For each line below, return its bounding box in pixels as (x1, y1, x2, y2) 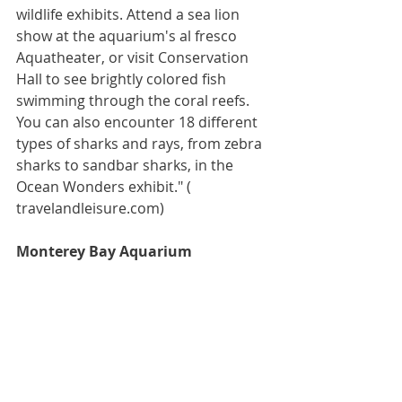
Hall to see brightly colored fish (16, 69, 230, 90)
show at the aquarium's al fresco (16, 26, 240, 47)
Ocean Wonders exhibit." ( (16, 177, 195, 197)
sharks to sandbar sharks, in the (16, 155, 237, 176)
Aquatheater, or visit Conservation (16, 48, 252, 68)
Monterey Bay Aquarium (16, 241, 192, 262)
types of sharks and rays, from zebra (16, 134, 266, 154)
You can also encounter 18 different (16, 112, 261, 133)
